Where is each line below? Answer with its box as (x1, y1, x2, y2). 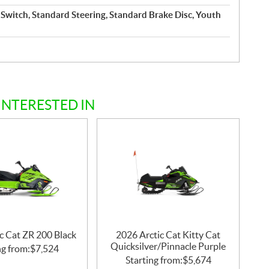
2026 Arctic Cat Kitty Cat (116, 229, 221, 241)
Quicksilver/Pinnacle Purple (110, 241, 226, 252)
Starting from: (125, 255, 183, 266)
